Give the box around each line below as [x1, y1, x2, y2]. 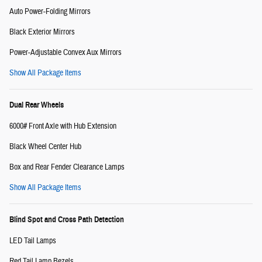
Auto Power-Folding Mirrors [9, 6, 91, 17]
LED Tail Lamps [9, 235, 56, 246]
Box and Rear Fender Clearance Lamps [9, 161, 125, 173]
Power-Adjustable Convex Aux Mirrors [9, 47, 122, 58]
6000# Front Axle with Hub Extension [9, 120, 116, 132]
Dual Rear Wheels [9, 99, 64, 110]
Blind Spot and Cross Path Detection [9, 214, 124, 225]
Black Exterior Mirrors [9, 26, 75, 37]
